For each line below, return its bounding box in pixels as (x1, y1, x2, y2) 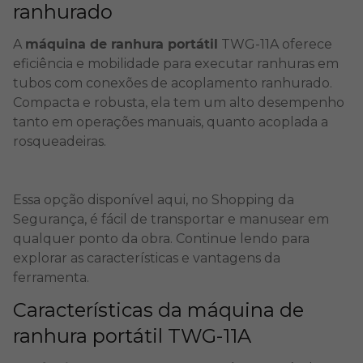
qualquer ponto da (13, 231, 141, 246)
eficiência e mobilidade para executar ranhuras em (13, 56, 339, 71)
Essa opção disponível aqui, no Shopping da (13, 192, 294, 207)
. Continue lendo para (170, 231, 310, 246)
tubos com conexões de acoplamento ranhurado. (13, 75, 332, 91)
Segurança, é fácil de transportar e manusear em (13, 211, 329, 227)
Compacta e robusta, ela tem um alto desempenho (13, 95, 344, 110)
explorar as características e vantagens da (13, 250, 280, 266)
